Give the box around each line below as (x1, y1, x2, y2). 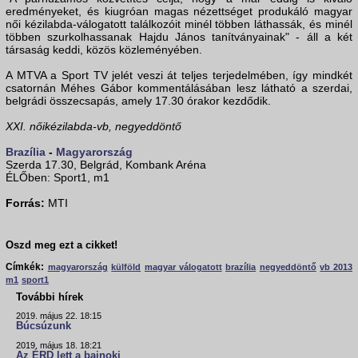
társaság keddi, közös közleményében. (6, 43, 202, 57)
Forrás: (6, 197, 45, 210)
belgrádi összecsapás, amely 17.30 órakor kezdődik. (6, 94, 271, 108)
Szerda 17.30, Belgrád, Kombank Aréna (6, 158, 206, 172)
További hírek (16, 291, 83, 304)
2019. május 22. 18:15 (16, 311, 101, 321)
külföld (111, 262, 141, 272)
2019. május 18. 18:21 (16, 340, 101, 351)
